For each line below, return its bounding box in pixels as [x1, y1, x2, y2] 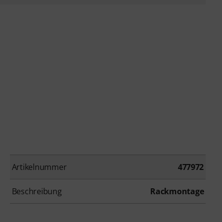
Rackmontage [150, 186, 204, 197]
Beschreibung [11, 186, 62, 197]
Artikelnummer [11, 162, 67, 173]
